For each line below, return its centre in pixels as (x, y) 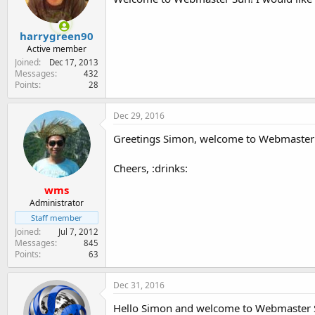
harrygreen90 (57, 36)
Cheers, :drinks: (150, 168)
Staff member (57, 218)
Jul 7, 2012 (78, 232)
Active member (57, 49)
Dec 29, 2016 (139, 115)
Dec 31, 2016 (139, 285)
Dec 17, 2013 (74, 62)
